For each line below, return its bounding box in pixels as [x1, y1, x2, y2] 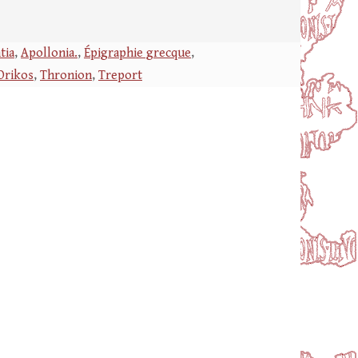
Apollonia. [21, 46, 78, 61]
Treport [98, 68, 142, 83]
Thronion [40, 68, 92, 83]
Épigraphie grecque [84, 46, 191, 61]
